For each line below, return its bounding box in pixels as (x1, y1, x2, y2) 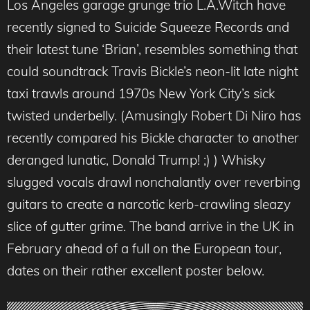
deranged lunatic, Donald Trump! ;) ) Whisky (7, 152, 266, 169)
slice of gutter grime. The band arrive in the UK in (7, 218, 294, 235)
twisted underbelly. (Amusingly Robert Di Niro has (7, 107, 301, 125)
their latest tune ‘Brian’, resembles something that (7, 41, 298, 58)
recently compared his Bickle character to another (7, 129, 299, 147)
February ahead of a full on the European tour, (7, 240, 282, 257)
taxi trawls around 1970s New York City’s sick (7, 85, 275, 102)
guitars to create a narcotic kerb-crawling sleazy (7, 196, 291, 213)
